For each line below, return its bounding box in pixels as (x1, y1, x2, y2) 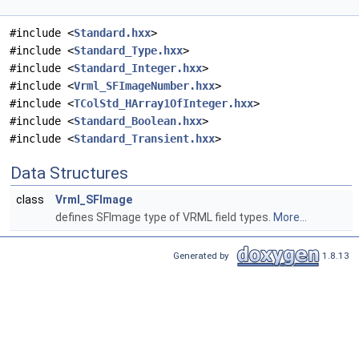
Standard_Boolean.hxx (74, 115, 202, 128)
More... (273, 211, 307, 224)
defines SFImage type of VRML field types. (55, 211, 273, 224)
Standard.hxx (74, 26, 151, 40)
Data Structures (10, 163, 128, 184)
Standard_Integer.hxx (74, 62, 202, 75)
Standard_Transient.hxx (74, 132, 215, 146)
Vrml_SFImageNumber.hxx (74, 79, 215, 93)
